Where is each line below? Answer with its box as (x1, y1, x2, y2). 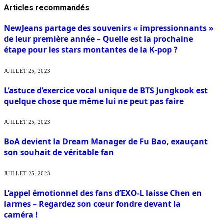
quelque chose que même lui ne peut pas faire (4, 95, 184, 107)
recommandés (35, 3, 89, 13)
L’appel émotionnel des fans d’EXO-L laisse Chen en (4, 187, 202, 198)
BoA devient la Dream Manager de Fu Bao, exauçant (4, 136, 208, 147)
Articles (4, 3, 35, 13)
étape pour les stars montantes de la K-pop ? (4, 44, 178, 55)
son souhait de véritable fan (4, 147, 114, 158)
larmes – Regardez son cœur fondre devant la (4, 198, 181, 209)
